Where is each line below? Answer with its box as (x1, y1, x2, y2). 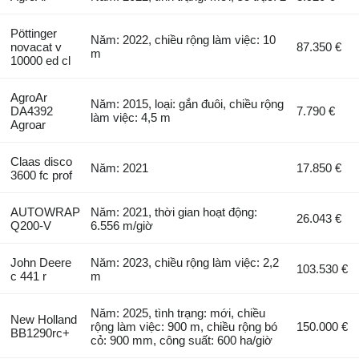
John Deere (10, 256, 71, 270)
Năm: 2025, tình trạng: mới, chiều (91, 306, 266, 321)
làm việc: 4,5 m (91, 111, 171, 125)
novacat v (10, 40, 62, 54)
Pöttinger (10, 26, 57, 41)
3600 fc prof (10, 168, 72, 183)
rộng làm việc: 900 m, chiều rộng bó (91, 320, 278, 334)
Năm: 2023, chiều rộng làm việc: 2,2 (91, 256, 280, 270)
